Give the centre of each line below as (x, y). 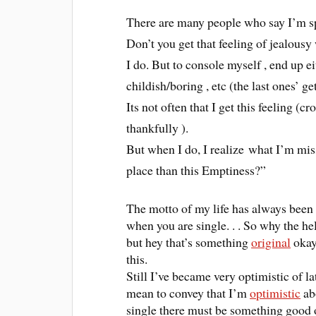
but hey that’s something (189, 242)
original (271, 242)
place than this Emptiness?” (196, 170)
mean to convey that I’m (188, 292)
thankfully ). (158, 127)
